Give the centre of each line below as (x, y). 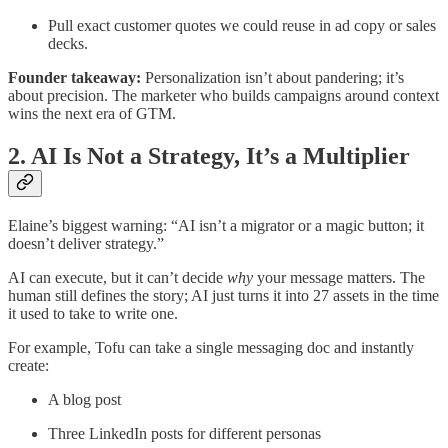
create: (28, 366)
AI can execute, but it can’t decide (117, 278)
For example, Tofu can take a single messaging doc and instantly (211, 348)
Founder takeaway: (74, 78)
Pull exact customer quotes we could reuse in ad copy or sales (242, 26)
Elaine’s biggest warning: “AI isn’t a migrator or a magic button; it (216, 226)
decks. (68, 44)
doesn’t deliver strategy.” (86, 244)
